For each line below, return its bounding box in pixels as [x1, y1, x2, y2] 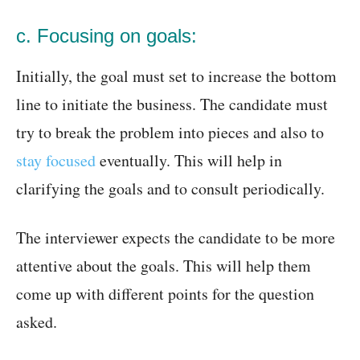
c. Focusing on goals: [16, 25, 197, 47]
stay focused [16, 149, 96, 172]
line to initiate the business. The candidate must [16, 93, 328, 116]
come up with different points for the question [16, 283, 314, 305]
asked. [16, 311, 57, 333]
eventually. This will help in [96, 149, 282, 172]
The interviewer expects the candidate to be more [16, 227, 335, 249]
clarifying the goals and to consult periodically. [16, 178, 325, 200]
